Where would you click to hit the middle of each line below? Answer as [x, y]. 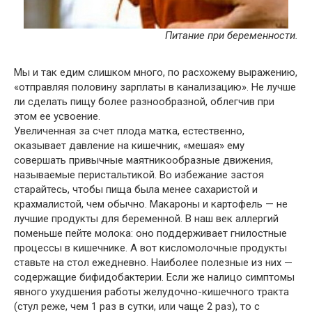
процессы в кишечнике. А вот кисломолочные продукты [150, 248]
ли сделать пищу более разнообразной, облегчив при [144, 102]
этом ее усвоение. [57, 116]
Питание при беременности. [232, 36]
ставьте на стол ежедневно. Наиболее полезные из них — [153, 263]
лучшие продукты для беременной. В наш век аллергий [146, 219]
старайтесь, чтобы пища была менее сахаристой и [136, 189]
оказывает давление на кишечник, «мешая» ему [129, 146]
